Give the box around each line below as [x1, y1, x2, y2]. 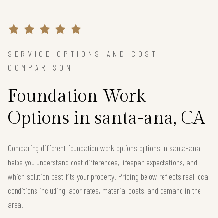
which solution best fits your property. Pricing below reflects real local [8, 171, 210, 182]
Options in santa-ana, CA [8, 108, 205, 129]
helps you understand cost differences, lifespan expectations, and [8, 157, 197, 168]
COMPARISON [8, 62, 73, 73]
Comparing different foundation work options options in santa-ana [8, 143, 200, 154]
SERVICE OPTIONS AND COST [8, 48, 158, 59]
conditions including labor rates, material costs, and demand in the [8, 185, 201, 196]
